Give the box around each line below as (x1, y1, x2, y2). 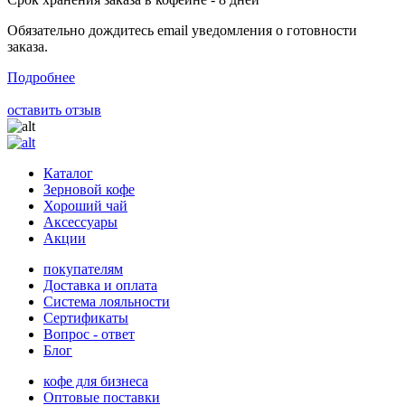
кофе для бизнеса (43, 372, 148, 389)
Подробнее (7, 69, 75, 85)
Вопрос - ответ (43, 325, 135, 342)
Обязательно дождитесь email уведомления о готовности (7, 22, 357, 38)
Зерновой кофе (43, 181, 135, 197)
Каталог (43, 165, 93, 181)
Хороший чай (43, 197, 127, 213)
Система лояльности (43, 293, 170, 309)
